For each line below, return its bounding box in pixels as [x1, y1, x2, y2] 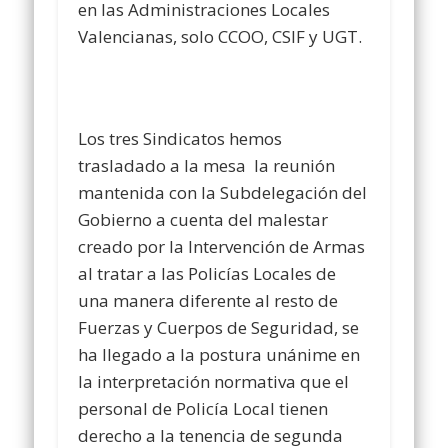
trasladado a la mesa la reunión [78, 154, 336, 178]
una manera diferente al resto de [78, 289, 339, 313]
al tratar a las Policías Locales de [78, 262, 337, 286]
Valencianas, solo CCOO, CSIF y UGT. [78, 25, 363, 49]
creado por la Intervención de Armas [78, 235, 366, 259]
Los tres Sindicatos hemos [78, 127, 283, 151]
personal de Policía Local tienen [78, 397, 329, 421]
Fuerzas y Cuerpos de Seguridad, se [78, 316, 360, 340]
